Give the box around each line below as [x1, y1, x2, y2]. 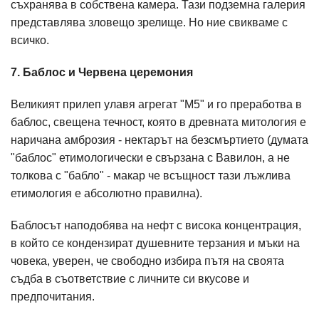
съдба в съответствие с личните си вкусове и [11, 273, 249, 285]
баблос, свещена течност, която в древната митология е [11, 116, 306, 128]
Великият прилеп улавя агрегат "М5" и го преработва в [11, 98, 302, 110]
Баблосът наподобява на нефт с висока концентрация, [11, 219, 301, 231]
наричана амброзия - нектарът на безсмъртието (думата [11, 134, 308, 146]
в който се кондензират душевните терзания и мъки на [11, 237, 300, 249]
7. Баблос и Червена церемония [11, 66, 193, 78]
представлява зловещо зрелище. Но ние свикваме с [11, 16, 288, 28]
